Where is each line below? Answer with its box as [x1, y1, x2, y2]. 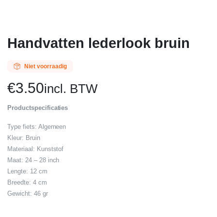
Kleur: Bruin [7, 134, 40, 141]
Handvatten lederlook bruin [7, 35, 190, 51]
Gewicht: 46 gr [7, 190, 48, 197]
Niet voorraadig [24, 63, 67, 70]
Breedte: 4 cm [7, 179, 47, 186]
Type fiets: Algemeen [7, 123, 66, 130]
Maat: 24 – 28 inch [7, 156, 60, 164]
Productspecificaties [7, 104, 68, 111]
